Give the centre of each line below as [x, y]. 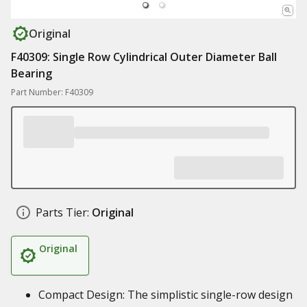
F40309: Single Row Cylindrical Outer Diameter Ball [144, 57]
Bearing [32, 73]
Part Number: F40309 [52, 92]
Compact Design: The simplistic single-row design [165, 295]
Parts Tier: [62, 212]
